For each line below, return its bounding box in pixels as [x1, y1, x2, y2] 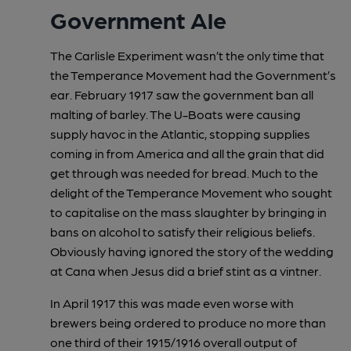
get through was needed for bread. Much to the [50, 165, 318, 180]
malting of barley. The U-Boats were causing [50, 106, 301, 121]
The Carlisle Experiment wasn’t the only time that [50, 47, 324, 63]
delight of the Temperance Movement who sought [50, 184, 332, 200]
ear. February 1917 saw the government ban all [50, 86, 313, 102]
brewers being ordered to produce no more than [50, 314, 326, 330]
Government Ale [50, 4, 226, 33]
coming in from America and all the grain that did [50, 145, 324, 161]
